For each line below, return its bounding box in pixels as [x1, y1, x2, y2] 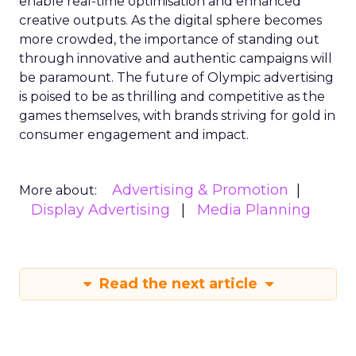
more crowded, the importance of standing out [19, 32, 319, 47]
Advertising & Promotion [112, 181, 288, 199]
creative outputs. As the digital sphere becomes [19, 13, 322, 28]
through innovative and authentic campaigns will [19, 51, 332, 66]
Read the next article [95, 275, 261, 292]
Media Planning [197, 201, 311, 219]
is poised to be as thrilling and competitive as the [19, 89, 325, 104]
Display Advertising [31, 201, 170, 219]
